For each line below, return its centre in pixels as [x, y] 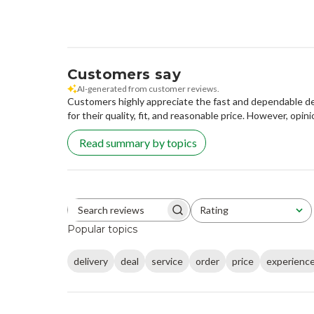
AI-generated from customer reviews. [148, 89]
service [167, 261]
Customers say [124, 75]
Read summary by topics [138, 143]
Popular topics [102, 230]
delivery [91, 261]
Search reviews [154, 213]
